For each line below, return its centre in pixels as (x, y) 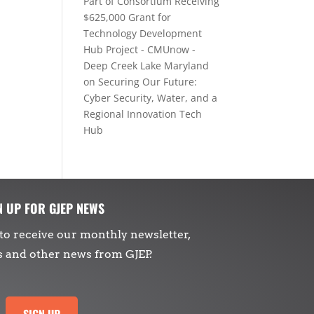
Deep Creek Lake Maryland (146, 66)
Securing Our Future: (148, 82)
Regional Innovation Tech (143, 114)
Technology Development (143, 33)
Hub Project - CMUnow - (140, 49)
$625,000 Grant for (128, 17)
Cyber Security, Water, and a (151, 98)
